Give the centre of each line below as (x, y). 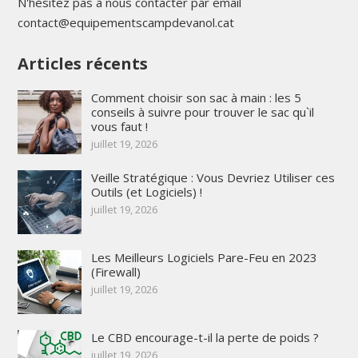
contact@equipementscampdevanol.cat (125, 23)
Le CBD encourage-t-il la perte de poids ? (205, 338)
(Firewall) (115, 272)
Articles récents (82, 64)
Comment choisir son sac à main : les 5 (196, 98)
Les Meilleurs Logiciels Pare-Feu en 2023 (204, 258)
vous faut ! (119, 127)
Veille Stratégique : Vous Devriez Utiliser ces (213, 178)
